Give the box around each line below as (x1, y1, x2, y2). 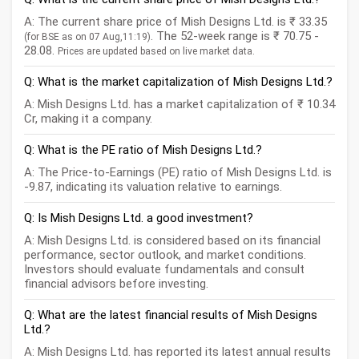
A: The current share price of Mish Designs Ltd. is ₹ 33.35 (24, 14, 327, 30)
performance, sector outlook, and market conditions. (24, 248, 306, 263)
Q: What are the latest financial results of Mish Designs (24, 308, 317, 323)
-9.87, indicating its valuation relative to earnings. (24, 179, 282, 195)
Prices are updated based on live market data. (58, 46, 255, 58)
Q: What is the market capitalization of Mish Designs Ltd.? (24, 75, 333, 90)
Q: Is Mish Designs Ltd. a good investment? (24, 211, 253, 226)
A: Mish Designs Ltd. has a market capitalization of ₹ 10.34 (24, 97, 335, 112)
